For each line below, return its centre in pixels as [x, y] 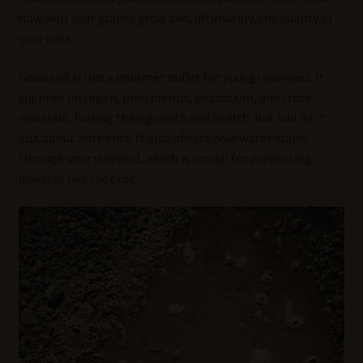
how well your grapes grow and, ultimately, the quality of [175, 18]
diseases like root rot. [78, 178]
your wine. [46, 38]
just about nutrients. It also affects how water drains [163, 137]
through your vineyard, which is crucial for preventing [165, 158]
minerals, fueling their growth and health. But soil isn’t [171, 117]
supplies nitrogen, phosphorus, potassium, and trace [164, 97]
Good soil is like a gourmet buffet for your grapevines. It [171, 77]
